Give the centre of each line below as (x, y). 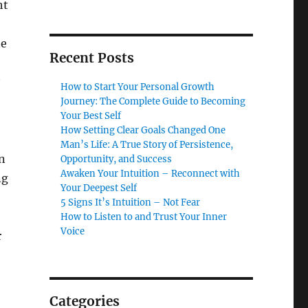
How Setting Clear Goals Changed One (143, 131)
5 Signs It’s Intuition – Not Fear (131, 203)
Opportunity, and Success (117, 159)
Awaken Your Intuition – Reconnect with (151, 174)
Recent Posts (91, 58)
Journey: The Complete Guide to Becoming (153, 102)
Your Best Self (91, 116)
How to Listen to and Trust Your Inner (144, 217)
